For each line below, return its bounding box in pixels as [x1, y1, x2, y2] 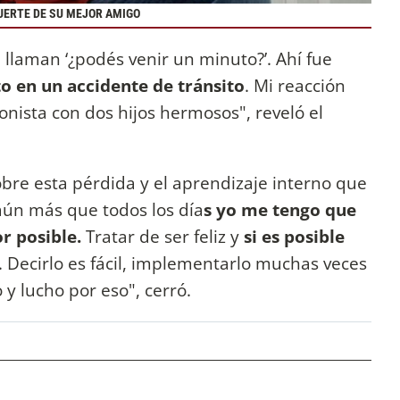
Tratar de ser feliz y [81, 224, 244, 249]
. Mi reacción [245, 73, 346, 98]
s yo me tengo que [204, 197, 356, 222]
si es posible [244, 224, 345, 249]
